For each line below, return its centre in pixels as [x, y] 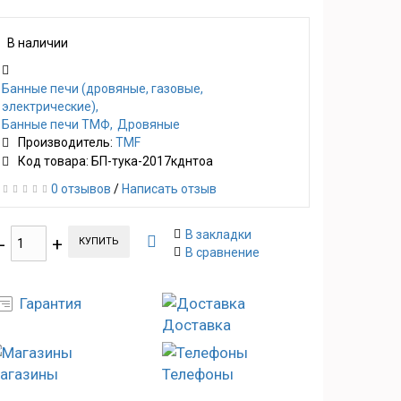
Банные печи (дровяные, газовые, [102, 89]
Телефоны [198, 375]
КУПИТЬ [99, 242]
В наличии [38, 43]
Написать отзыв [169, 189]
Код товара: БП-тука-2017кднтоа [115, 162]
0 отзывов [81, 189]
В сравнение [222, 253]
